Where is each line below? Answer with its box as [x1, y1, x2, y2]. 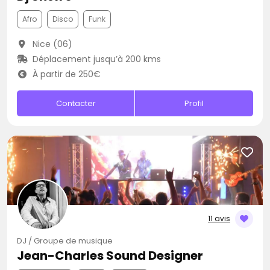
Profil [184, 98, 204, 109]
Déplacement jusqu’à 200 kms [30, 53, 161, 65]
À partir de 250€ [30, 68, 101, 80]
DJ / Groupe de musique [17, 235, 113, 246]
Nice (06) [30, 38, 72, 50]
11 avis [208, 213, 230, 224]
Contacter [55, 98, 96, 109]
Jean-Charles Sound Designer [17, 247, 203, 264]
